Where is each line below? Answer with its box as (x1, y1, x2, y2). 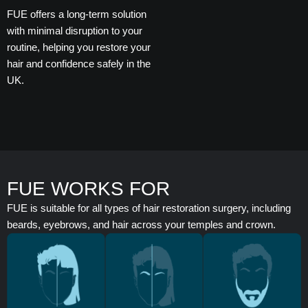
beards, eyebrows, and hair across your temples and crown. (7, 218, 278, 230)
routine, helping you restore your (7, 41, 151, 53)
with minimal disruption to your (7, 24, 142, 36)
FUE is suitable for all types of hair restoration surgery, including (7, 201, 291, 214)
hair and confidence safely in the (7, 57, 151, 69)
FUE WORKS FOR (7, 177, 170, 199)
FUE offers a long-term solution (7, 8, 146, 20)
